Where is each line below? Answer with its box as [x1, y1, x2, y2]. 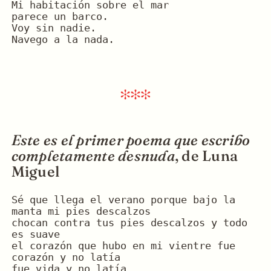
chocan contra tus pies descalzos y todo [11, 217, 247, 229]
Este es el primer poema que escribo [11, 131, 250, 149]
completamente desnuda [11, 147, 175, 165]
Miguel [11, 163, 60, 181]
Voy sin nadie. [11, 22, 96, 34]
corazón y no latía [11, 252, 120, 264]
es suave [11, 229, 60, 241]
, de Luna [174, 147, 238, 165]
